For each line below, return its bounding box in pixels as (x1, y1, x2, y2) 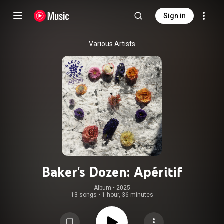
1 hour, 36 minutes (101, 191, 153, 198)
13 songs (70, 191, 97, 198)
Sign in (163, 12, 186, 20)
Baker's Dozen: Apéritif (42, 163, 182, 180)
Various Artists (88, 40, 135, 48)
